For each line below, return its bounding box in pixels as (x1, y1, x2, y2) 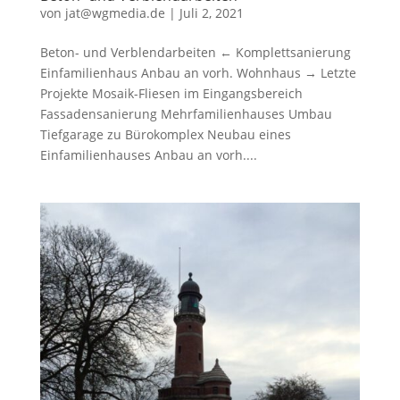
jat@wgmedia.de (64, 4, 165, 21)
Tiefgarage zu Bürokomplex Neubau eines (39, 125, 291, 143)
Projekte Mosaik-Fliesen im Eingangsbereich (39, 84, 303, 102)
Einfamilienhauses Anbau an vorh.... (39, 146, 257, 163)
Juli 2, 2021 (179, 4, 244, 21)
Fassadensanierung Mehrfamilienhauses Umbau (39, 104, 332, 122)
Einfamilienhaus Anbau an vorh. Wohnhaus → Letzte (39, 63, 356, 81)
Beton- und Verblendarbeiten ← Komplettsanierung (39, 43, 351, 61)
